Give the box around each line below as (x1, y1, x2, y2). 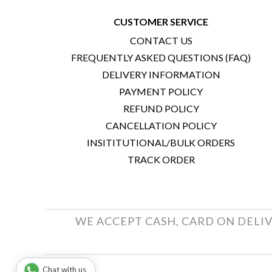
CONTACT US (129, 34, 192, 46)
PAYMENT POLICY (119, 85, 203, 97)
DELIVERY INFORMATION (101, 68, 220, 80)
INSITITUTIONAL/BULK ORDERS (87, 136, 236, 148)
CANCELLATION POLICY (105, 119, 217, 131)
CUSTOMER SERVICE (114, 15, 209, 27)
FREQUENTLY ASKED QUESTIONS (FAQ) (71, 51, 251, 63)
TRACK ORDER (127, 153, 195, 165)
